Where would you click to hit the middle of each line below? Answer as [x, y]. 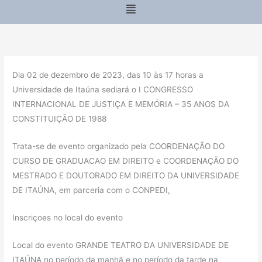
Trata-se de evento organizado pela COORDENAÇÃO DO [119, 146]
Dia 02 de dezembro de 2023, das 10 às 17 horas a [108, 75]
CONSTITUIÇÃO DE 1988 [60, 119]
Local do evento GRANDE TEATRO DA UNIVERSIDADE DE [121, 245]
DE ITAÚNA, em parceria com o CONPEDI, [92, 190]
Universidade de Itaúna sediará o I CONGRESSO [103, 90]
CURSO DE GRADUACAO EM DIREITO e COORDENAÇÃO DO [126, 161]
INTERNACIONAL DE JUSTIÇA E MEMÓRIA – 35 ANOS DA [121, 104]
